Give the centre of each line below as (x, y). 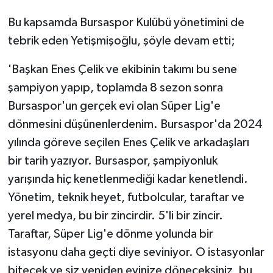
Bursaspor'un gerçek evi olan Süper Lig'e (114, 106)
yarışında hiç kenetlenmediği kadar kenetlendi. (128, 179)
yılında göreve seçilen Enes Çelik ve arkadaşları (128, 143)
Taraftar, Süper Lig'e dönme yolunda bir (110, 234)
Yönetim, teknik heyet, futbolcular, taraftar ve (126, 198)
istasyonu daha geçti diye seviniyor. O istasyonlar (136, 253)
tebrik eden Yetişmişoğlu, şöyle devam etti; (121, 41)
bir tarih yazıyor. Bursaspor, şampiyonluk (112, 161)
